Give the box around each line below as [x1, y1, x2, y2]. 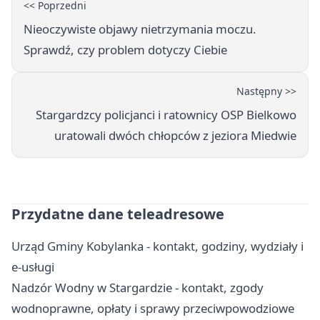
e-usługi [11, 259, 54, 276]
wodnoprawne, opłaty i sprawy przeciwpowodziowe [11, 300, 294, 317]
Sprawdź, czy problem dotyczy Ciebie [24, 41, 227, 59]
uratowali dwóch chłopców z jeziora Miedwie [54, 127, 296, 144]
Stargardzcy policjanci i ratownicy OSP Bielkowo [36, 106, 296, 124]
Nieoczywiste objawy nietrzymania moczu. [24, 21, 256, 38]
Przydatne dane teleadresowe [11, 204, 224, 224]
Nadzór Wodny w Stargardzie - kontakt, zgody [11, 279, 264, 296]
